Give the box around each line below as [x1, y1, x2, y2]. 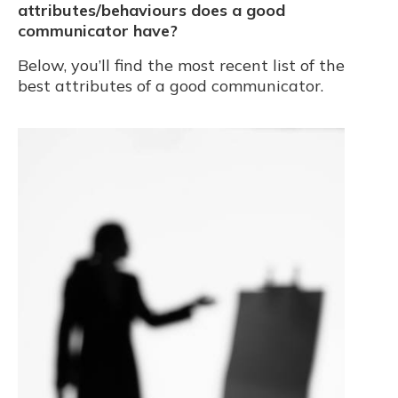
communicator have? [18, 20, 178, 41]
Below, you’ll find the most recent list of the [18, 54, 345, 76]
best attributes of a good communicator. [18, 75, 323, 96]
